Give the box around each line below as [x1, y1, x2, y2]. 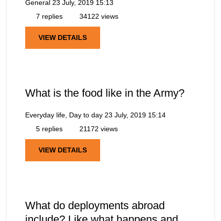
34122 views [77, 12, 118, 20]
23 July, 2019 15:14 [105, 110, 166, 119]
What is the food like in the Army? [25, 86, 184, 99]
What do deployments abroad [25, 199, 165, 212]
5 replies [34, 124, 63, 133]
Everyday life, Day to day [25, 110, 103, 119]
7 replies [34, 12, 63, 20]
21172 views [77, 124, 118, 133]
